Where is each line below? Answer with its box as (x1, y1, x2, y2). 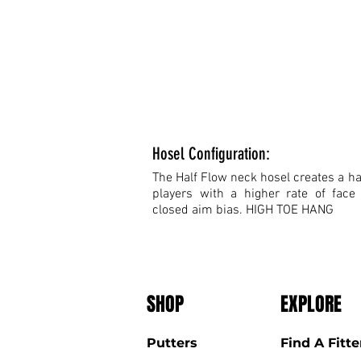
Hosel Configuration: (152, 143, 270, 164)
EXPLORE (280, 290, 342, 318)
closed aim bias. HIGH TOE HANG (152, 202, 334, 218)
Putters (147, 335, 197, 351)
